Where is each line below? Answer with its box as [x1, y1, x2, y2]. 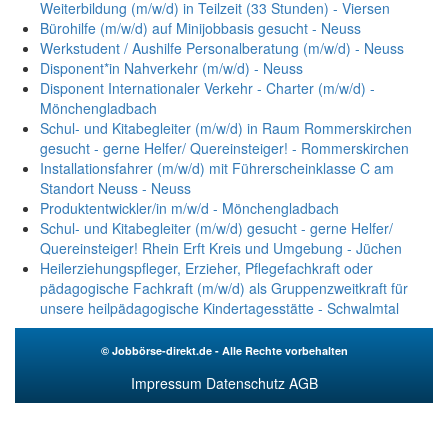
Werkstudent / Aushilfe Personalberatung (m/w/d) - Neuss [40, 38, 404, 59]
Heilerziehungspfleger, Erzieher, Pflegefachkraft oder [40, 258, 373, 279]
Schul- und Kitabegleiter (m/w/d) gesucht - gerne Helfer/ [40, 218, 393, 239]
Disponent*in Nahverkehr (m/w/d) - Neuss [40, 58, 303, 79]
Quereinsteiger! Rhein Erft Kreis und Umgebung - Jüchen [40, 238, 402, 259]
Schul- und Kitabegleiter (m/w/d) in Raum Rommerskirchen [40, 118, 412, 139]
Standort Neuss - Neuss [40, 178, 191, 199]
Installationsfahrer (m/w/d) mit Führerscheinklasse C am [40, 158, 394, 179]
